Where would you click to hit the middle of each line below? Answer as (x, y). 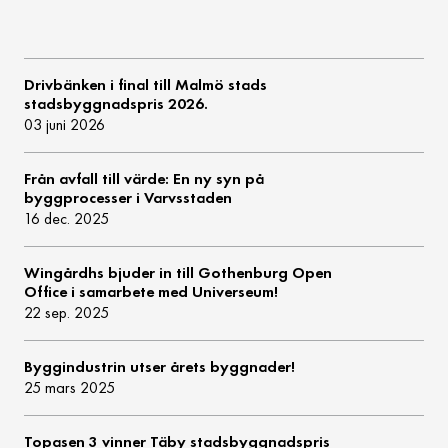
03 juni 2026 (65, 125)
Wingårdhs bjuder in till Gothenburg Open (178, 273)
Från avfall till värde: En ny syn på (144, 179)
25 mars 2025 (70, 388)
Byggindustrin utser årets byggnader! (160, 367)
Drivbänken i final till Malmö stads (146, 85)
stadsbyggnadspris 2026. (116, 104)
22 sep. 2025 (67, 313)
